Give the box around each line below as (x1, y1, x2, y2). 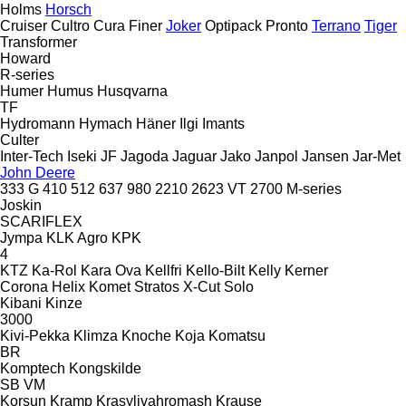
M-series (286, 180, 342, 197)
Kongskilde (69, 360, 141, 376)
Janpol (255, 148, 298, 164)
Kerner (285, 262, 328, 278)
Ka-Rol (32, 262, 77, 278)
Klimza (73, 327, 118, 343)
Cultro (51, 17, 90, 34)
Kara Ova (81, 262, 141, 278)
